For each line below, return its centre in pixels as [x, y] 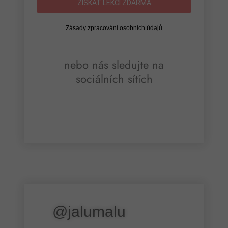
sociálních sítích [114, 79]
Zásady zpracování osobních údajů [114, 28]
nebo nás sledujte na [114, 65]
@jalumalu [89, 211]
